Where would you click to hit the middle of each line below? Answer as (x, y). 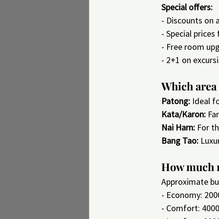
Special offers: (187, 7)
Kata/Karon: (184, 114)
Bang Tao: (180, 141)
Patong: (176, 101)
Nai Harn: (178, 127)
